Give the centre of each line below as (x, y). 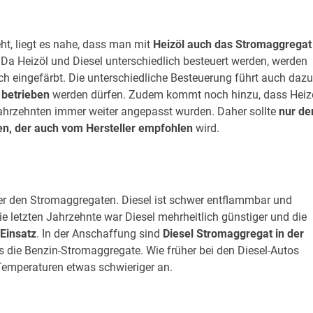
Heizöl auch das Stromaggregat (232, 44)
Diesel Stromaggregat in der (233, 234)
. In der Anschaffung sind (100, 234)
